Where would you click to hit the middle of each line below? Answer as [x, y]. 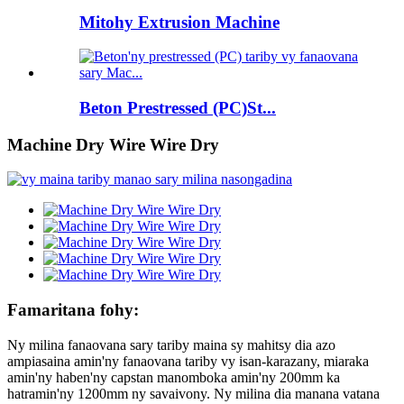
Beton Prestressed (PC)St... [178, 107]
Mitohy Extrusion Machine [179, 22]
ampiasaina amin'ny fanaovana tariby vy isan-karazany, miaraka [188, 361]
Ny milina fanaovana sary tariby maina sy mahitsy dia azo [171, 344]
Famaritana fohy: [73, 310]
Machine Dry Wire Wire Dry [113, 144]
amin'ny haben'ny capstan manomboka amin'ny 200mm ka [174, 377]
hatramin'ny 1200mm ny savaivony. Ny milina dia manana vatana [193, 393]
